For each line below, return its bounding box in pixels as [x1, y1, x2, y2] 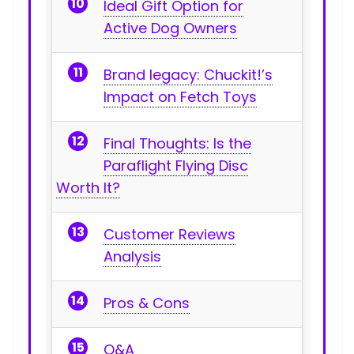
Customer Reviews [104, 224, 235, 244]
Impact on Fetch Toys [104, 86, 257, 107]
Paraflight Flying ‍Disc [104, 155, 248, 175]
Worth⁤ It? [56, 177, 120, 198]
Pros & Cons [104, 292, 190, 313]
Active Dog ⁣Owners [104, 17, 237, 38]
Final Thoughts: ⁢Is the [104, 133, 251, 153]
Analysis [104, 246, 161, 266]
